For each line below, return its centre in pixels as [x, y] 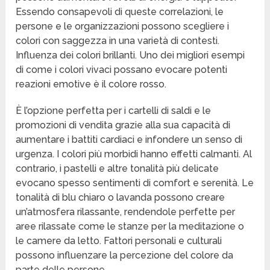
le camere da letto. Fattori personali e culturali [119, 241]
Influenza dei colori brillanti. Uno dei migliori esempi [130, 55]
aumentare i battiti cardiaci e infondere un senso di [129, 140]
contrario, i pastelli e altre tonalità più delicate [118, 169]
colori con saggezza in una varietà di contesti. [118, 41]
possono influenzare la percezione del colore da [125, 256]
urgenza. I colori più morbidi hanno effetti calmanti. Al [134, 154]
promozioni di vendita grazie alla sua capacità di [123, 125]
